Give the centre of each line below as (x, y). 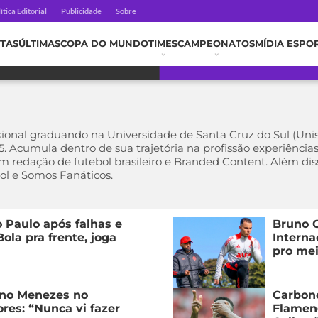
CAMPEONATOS (216, 44)
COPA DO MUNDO (104, 44)
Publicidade (81, 11)
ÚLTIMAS (39, 44)
